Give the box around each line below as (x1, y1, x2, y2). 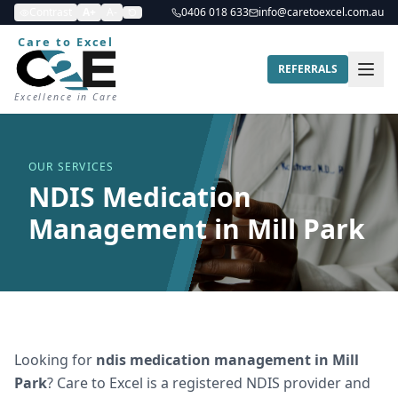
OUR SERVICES (28, 159, 115, 174)
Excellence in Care (14, 91, 118, 103)
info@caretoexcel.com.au (259, 4, 384, 20)
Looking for (14, 350, 96, 370)
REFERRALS (278, 61, 338, 76)
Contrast (29, 4, 72, 20)
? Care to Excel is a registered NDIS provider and (47, 373, 370, 393)
